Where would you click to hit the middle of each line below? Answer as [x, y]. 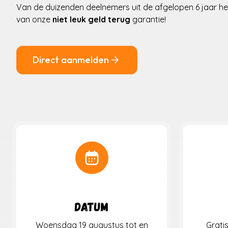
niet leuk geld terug [91, 20]
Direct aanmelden [71, 60]
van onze [34, 20]
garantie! [148, 20]
